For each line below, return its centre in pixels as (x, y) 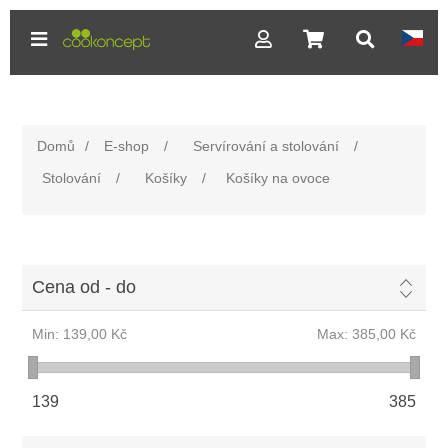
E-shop (127, 146)
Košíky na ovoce (278, 178)
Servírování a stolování (266, 146)
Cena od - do (84, 287)
